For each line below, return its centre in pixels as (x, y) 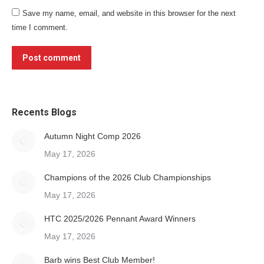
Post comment (52, 58)
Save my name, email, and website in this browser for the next (129, 13)
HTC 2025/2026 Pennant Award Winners (120, 219)
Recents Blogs (44, 112)
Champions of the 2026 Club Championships (128, 177)
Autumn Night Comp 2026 (93, 136)
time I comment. (40, 27)
